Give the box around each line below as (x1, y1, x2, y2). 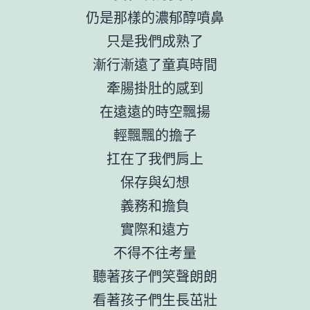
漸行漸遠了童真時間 (93, 53, 217, 74)
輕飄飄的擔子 (113, 124, 197, 145)
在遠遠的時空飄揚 (100, 100, 210, 121)
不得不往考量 (113, 241, 197, 262)
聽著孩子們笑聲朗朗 (93, 265, 217, 286)
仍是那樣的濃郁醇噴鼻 (86, 6, 224, 27)
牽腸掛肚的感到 (107, 77, 203, 98)
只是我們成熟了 (107, 30, 203, 51)
